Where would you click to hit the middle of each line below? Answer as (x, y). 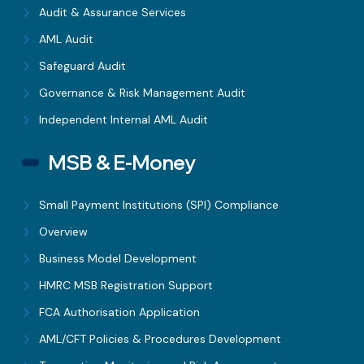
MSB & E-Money (122, 163)
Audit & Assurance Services (113, 13)
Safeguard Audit (83, 66)
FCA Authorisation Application (120, 312)
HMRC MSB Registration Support (126, 286)
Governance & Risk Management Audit (143, 93)
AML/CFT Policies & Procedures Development (160, 339)
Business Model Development (118, 259)
